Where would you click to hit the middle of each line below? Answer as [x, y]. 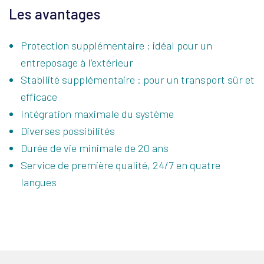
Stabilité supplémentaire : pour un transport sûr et [138, 80]
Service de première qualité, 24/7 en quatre [121, 165]
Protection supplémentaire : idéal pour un [116, 45]
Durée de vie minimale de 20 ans [95, 148]
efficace [39, 97]
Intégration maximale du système [97, 114]
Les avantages [55, 14]
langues [39, 182]
